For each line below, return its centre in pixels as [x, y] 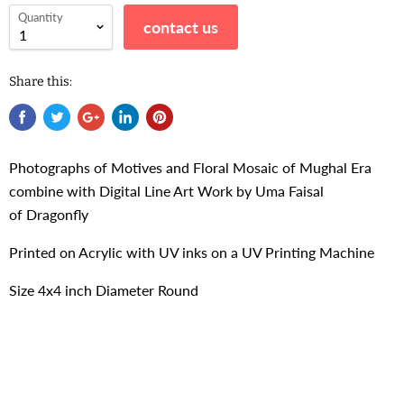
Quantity [41, 18]
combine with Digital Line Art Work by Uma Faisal [166, 191]
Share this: [41, 82]
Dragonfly [57, 215]
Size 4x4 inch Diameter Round [104, 290]
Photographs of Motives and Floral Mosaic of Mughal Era [190, 168]
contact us [181, 28]
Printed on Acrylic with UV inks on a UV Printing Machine [192, 252]
